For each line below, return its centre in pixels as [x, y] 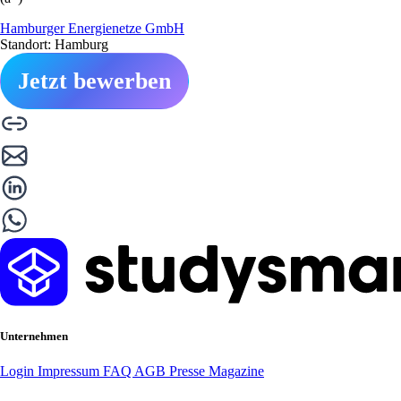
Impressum [70, 371]
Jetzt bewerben [94, 81]
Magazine [236, 371]
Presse [189, 371]
